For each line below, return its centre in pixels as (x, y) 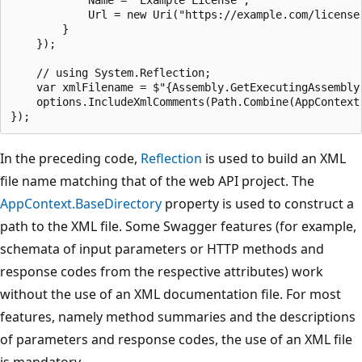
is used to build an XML (274, 159)
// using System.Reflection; (111, 73)
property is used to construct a (258, 204)
